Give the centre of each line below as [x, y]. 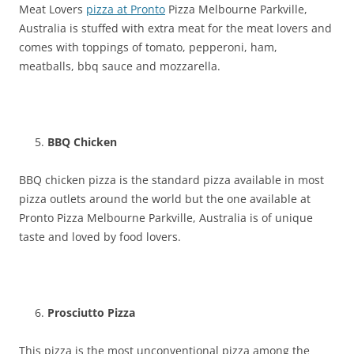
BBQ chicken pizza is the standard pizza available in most [171, 179]
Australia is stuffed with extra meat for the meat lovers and [175, 28]
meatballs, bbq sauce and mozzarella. [120, 66]
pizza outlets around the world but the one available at [165, 198]
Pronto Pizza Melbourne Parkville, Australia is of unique [166, 217]
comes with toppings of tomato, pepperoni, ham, [148, 47]
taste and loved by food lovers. [100, 236]
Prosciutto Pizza [91, 312]
